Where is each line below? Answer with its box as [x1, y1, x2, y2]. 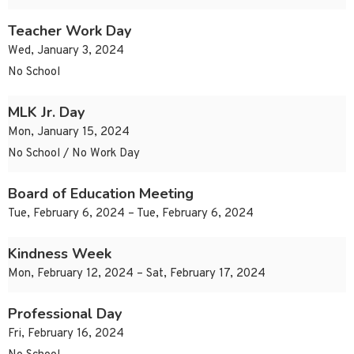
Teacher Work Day [8, 21, 131, 41]
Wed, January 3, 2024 [8, 43, 124, 59]
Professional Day [8, 304, 122, 324]
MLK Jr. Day [8, 103, 85, 122]
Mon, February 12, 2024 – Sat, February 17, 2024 [8, 266, 265, 282]
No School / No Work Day [8, 146, 140, 162]
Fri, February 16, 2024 [8, 326, 124, 342]
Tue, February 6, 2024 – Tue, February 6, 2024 [8, 206, 254, 222]
